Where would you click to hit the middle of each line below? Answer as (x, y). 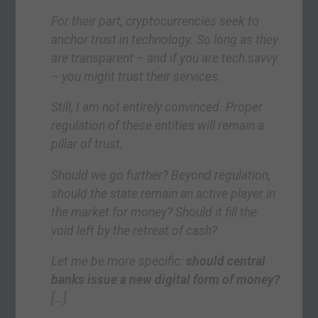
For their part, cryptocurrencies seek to (155, 21)
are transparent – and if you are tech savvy (165, 58)
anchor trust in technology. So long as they (165, 39)
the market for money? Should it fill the (154, 212)
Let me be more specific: (119, 262)
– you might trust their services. (137, 76)
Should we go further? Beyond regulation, (161, 175)
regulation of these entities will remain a (158, 126)
